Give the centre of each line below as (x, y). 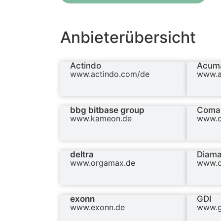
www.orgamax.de (103, 163)
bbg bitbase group (107, 110)
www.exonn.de (97, 207)
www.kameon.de (101, 119)
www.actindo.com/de (110, 74)
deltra (82, 155)
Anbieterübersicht (128, 37)
